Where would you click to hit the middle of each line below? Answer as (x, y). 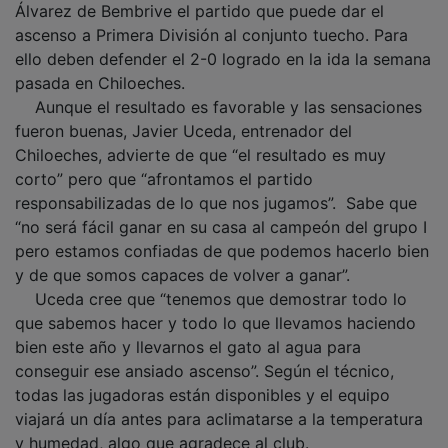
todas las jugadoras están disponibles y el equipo (202, 380)
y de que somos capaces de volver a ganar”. (185, 260)
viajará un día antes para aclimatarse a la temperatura (219, 404)
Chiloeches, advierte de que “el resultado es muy (200, 140)
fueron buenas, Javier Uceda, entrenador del (183, 116)
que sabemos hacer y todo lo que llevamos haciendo (215, 308)
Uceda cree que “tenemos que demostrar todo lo (211, 284)
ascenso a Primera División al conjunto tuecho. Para (211, 20)
